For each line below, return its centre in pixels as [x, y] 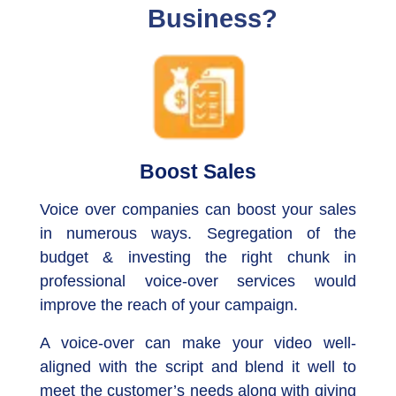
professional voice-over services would [198, 282]
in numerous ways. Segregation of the [198, 234]
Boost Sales [198, 172]
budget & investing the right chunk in [198, 258]
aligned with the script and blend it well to [198, 367]
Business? [212, 19]
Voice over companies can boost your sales [198, 210]
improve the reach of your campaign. [169, 305]
